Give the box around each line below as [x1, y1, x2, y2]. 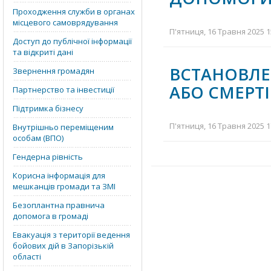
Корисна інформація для [13, 170, 105, 181]
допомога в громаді [13, 211, 88, 221]
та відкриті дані [13, 47, 73, 57]
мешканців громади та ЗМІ [13, 181, 116, 192]
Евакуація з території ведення [13, 229, 130, 240]
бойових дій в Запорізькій [13, 240, 114, 251]
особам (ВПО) [13, 132, 64, 143]
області [13, 251, 41, 262]
